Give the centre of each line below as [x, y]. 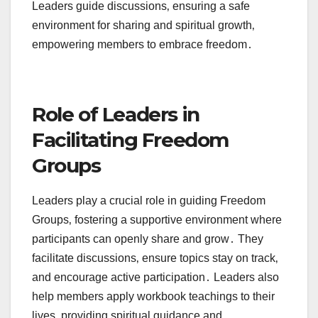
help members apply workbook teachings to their [153, 297]
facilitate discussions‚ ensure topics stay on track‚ [155, 258]
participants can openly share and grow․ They [148, 239]
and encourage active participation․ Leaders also [155, 278]
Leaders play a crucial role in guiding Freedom [149, 201]
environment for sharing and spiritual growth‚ [143, 26]
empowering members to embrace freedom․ [142, 45]
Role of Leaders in [116, 115]
